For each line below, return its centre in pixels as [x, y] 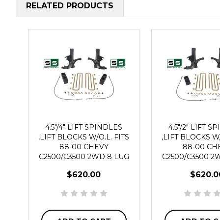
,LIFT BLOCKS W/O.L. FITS [84, 137]
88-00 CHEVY [84, 147]
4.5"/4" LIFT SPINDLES [84, 127]
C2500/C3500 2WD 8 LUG [84, 156]
